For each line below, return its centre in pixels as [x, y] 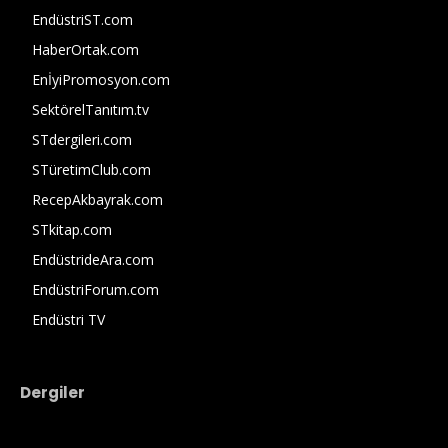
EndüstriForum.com [95, 289]
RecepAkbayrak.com [97, 199]
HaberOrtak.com [85, 49]
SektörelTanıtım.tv [90, 109]
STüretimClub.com [91, 169]
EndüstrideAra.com [93, 259]
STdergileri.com [82, 139]
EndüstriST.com [82, 19]
